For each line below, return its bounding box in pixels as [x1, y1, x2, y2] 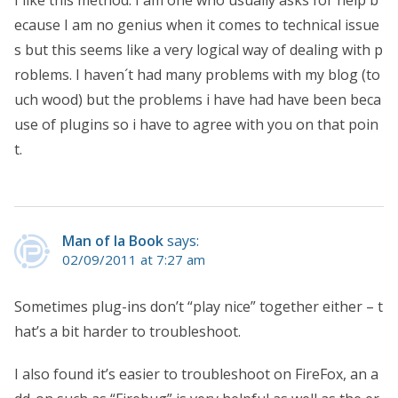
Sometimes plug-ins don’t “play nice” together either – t [14, 296, 383, 316]
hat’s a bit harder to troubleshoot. [14, 321, 241, 341]
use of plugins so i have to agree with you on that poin [14, 114, 378, 134]
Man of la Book [62, 230, 163, 251]
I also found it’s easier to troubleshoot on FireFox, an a [14, 363, 378, 384]
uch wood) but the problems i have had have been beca [14, 89, 381, 109]
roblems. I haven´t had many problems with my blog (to [14, 64, 380, 84]
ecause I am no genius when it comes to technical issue [14, 14, 379, 35]
